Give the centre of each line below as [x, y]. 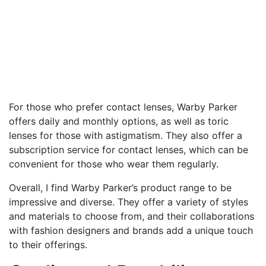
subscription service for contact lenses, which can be [129, 149]
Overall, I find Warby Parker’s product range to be [120, 187]
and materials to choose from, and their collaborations [132, 216]
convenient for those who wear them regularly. [114, 164]
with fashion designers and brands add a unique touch [131, 230]
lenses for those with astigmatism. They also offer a [126, 135]
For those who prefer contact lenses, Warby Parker [123, 107]
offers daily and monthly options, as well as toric [119, 121]
